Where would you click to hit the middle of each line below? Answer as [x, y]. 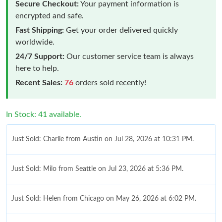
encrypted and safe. [50, 16]
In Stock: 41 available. [44, 114]
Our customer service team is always [129, 56]
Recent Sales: [39, 83]
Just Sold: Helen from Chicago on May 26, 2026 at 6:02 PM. [104, 198]
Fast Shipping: [40, 30]
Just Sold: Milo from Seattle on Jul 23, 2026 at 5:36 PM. [97, 169]
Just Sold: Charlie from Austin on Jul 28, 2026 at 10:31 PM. [103, 139]
